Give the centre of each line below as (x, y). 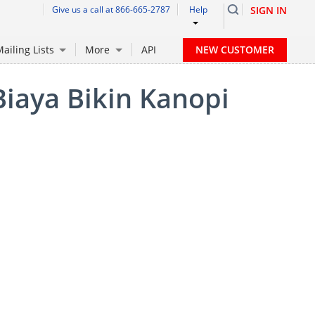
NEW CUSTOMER (235, 49)
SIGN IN (269, 11)
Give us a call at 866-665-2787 (111, 10)
